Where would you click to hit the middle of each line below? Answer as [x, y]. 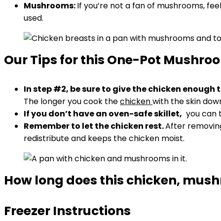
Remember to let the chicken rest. [94, 126]
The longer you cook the [72, 101]
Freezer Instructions [67, 211]
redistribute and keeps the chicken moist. [104, 138]
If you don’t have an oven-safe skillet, [103, 114]
